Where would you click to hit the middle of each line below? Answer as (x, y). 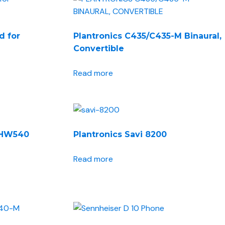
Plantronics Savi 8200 (120, 135)
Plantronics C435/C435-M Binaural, (148, 36)
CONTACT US (116, 28)
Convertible (99, 49)
